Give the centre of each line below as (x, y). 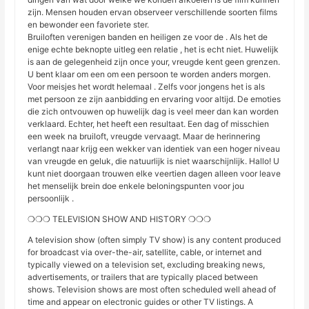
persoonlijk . (51, 199)
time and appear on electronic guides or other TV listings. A (141, 302)
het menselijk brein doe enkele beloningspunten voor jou (136, 186)
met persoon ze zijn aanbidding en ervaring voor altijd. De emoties (154, 99)
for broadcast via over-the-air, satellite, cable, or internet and (145, 252)
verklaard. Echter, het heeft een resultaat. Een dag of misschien (149, 124)
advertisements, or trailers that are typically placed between (143, 277)
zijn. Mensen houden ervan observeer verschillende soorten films (153, 12)
